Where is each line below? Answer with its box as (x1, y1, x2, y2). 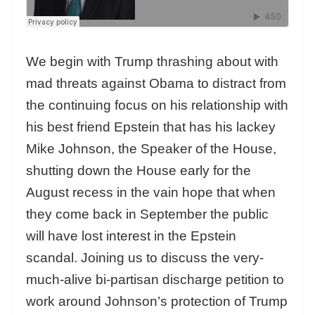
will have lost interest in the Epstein (26, 229, 236, 244)
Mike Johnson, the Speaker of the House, (26, 141, 276, 157)
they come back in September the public (26, 207, 269, 222)
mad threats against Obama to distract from (26, 76, 286, 91)
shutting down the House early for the (26, 163, 251, 179)
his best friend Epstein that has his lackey (26, 120, 276, 135)
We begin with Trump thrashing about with (26, 54, 278, 70)
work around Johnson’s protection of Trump (26, 294, 288, 309)
